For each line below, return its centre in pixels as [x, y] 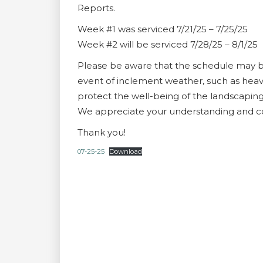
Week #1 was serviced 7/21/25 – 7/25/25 [163, 29]
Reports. [96, 8]
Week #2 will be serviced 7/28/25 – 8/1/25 [168, 44]
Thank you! [102, 132]
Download [126, 151]
